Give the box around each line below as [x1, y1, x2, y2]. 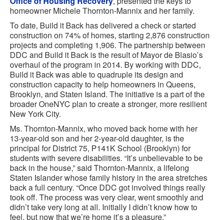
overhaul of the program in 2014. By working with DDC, [10, 59, 201, 71]
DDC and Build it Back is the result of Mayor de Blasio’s [10, 49, 203, 61]
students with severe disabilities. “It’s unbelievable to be [10, 152, 203, 164]
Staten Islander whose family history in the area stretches [10, 172, 207, 184]
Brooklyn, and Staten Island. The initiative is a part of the [10, 88, 205, 100]
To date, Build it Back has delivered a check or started [10, 20, 196, 31]
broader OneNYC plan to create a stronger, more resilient [10, 98, 207, 110]
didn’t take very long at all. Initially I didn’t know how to [10, 201, 197, 213]
